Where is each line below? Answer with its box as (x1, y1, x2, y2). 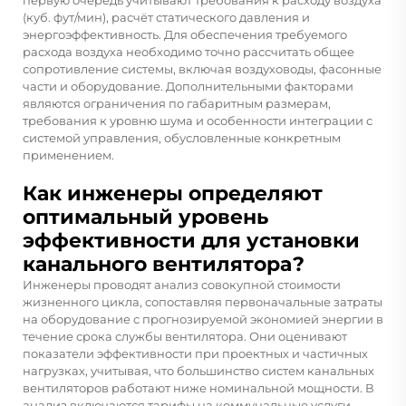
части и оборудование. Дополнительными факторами (23, 78, 353, 93)
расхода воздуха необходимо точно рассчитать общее (23, 43, 354, 59)
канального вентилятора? (23, 251, 304, 276)
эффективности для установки (23, 227, 360, 253)
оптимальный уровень (23, 204, 268, 229)
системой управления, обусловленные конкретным (23, 130, 341, 145)
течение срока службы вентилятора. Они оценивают (23, 328, 347, 343)
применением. (23, 147, 114, 162)
